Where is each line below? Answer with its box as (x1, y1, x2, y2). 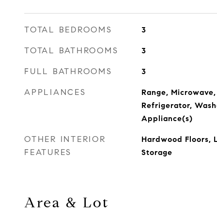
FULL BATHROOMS (24, 66, 112, 77)
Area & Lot (24, 194, 109, 211)
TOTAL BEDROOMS (24, 25, 112, 35)
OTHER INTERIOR (24, 134, 106, 144)
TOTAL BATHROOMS (24, 46, 119, 56)
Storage (141, 148, 172, 157)
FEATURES (24, 147, 72, 157)
